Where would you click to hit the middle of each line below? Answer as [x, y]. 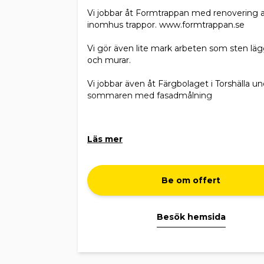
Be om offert [191, 180]
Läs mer [105, 139]
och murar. [109, 60]
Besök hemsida [191, 217]
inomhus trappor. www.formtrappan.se [166, 25]
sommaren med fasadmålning [150, 95]
